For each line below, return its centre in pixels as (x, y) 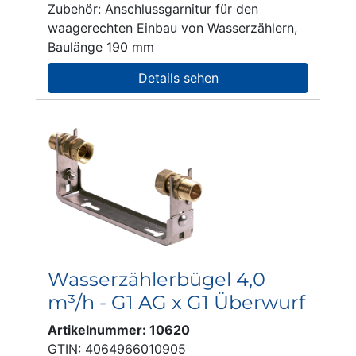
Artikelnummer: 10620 (119, 330)
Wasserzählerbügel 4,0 (157, 279)
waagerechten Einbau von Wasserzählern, (172, 28)
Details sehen (178, 78)
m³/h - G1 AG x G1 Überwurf (176, 302)
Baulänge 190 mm (101, 47)
